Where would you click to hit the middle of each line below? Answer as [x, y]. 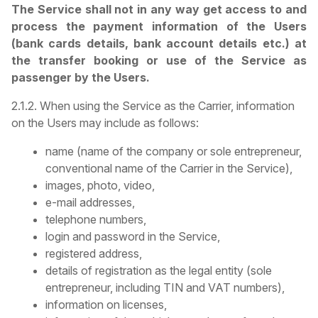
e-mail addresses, [90, 203]
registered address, [94, 254]
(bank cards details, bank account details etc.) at [159, 44]
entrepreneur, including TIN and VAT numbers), [165, 288]
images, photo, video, [100, 186]
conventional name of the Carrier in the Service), [169, 169]
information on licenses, [106, 305]
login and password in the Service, [133, 237]
